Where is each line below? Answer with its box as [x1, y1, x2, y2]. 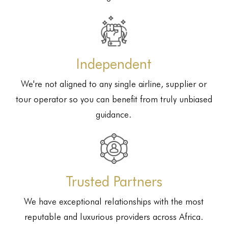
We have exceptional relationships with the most [24, 195, 204, 208]
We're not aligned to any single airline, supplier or [21, 77, 207, 90]
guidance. [96, 107, 132, 120]
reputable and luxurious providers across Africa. [24, 210, 204, 223]
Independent [76, 54, 152, 72]
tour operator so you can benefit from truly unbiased [15, 92, 212, 105]
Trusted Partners [65, 172, 162, 190]
